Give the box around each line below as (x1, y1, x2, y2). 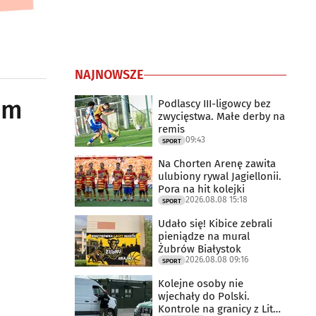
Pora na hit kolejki (158, 182, 245, 195)
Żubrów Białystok (158, 242, 241, 255)
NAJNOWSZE (75, 67, 144, 83)
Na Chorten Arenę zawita (158, 157, 276, 170)
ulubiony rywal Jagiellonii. (158, 169, 281, 183)
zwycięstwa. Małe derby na (158, 109, 285, 123)
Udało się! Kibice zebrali (158, 217, 272, 230)
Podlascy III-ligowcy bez (158, 97, 271, 110)
